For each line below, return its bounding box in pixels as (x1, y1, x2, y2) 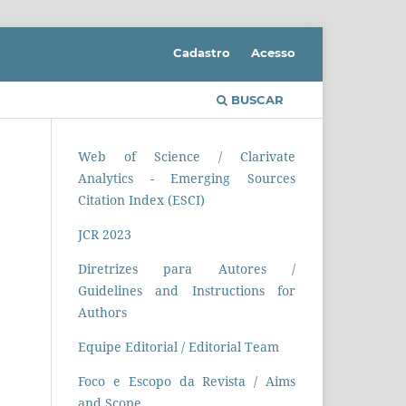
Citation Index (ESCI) (78, 190, 205, 208)
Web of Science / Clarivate (78, 147, 295, 165)
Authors (78, 303, 127, 321)
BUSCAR (227, 92, 284, 107)
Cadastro (173, 44, 231, 60)
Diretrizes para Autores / (78, 259, 295, 277)
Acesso (251, 44, 295, 60)
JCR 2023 (78, 225, 131, 243)
